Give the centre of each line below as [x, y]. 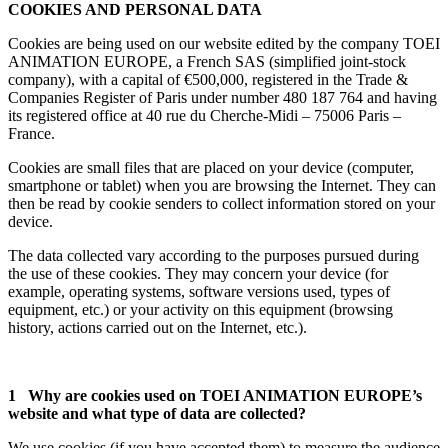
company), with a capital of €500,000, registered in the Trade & [208, 79]
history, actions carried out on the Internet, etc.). [157, 327]
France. [31, 133]
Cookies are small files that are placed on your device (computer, [211, 167]
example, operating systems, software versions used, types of [199, 291]
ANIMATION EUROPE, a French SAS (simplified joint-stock [207, 61]
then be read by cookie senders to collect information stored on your [221, 203]
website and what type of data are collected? [157, 413]
